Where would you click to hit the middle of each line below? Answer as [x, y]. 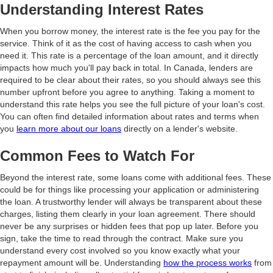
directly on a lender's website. [179, 129]
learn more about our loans [69, 129]
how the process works [207, 263]
